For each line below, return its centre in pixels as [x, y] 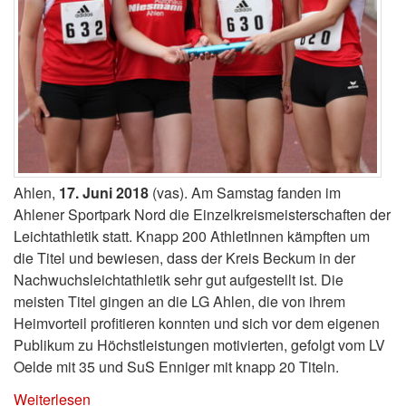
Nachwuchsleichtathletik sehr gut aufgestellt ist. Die [179, 279]
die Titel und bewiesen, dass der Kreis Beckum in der [184, 257]
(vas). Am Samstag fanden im [245, 192]
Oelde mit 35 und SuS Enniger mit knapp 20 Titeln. [176, 366]
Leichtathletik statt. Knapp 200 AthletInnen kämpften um [192, 236]
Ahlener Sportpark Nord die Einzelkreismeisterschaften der [202, 214]
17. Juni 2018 [104, 192]
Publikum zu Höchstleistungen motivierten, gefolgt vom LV [199, 344]
